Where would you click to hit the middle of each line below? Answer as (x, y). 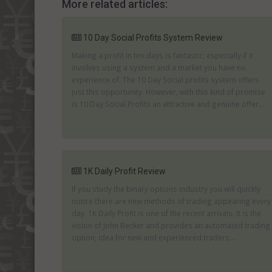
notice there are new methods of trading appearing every (171, 201)
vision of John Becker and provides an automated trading (171, 225)
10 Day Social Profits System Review (153, 38)
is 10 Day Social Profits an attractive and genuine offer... (168, 104)
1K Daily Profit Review (124, 171)
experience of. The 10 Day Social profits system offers (165, 80)
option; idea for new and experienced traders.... (154, 237)
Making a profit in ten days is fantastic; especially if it (162, 55)
